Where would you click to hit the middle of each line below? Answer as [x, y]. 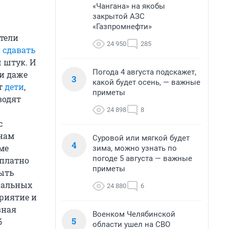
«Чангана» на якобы [129, 6]
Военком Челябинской [134, 214]
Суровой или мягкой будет [141, 138]
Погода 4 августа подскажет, [144, 72]
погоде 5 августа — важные [142, 158]
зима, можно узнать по [135, 148]
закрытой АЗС [119, 16]
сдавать [19, 50]
